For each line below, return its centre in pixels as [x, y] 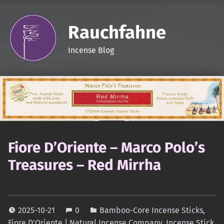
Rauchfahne [117, 32]
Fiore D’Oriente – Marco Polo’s [106, 148]
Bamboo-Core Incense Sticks [151, 210]
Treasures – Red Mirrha [84, 165]
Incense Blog [91, 50]
